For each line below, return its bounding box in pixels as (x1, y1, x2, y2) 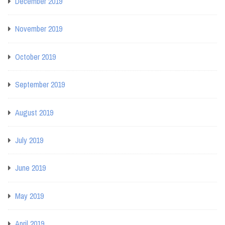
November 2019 (15, 23, 62, 35)
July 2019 (15, 134, 43, 146)
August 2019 (15, 106, 53, 118)
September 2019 (15, 79, 65, 90)
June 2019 (15, 162, 46, 174)
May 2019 (15, 190, 44, 201)
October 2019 (15, 51, 56, 62)
